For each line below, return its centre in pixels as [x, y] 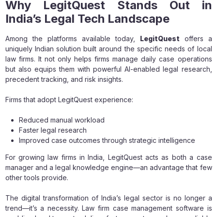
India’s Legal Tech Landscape [87, 18]
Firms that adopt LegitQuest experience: [69, 99]
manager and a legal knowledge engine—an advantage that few [108, 167]
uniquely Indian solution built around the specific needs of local [108, 48]
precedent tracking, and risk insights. [64, 79]
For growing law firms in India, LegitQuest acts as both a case [108, 157]
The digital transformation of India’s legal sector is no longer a [108, 198]
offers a [196, 38]
